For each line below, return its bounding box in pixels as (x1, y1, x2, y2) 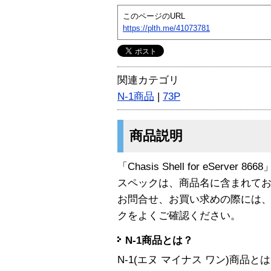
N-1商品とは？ (125, 235, 193, 247)
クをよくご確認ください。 (117, 209, 241, 221)
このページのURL (123, 11, 185, 21)
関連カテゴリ (117, 74, 179, 86)
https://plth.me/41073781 (123, 23, 210, 33)
